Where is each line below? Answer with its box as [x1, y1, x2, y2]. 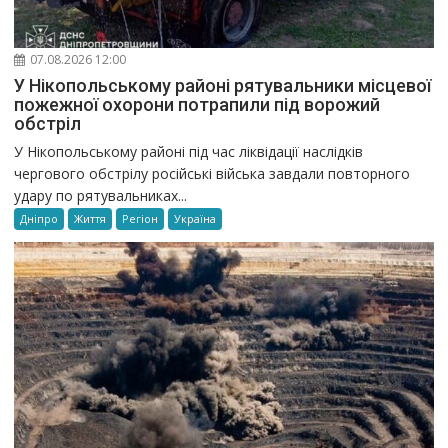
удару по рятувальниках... [14, 186, 188, 206]
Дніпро [20, 211, 59, 227]
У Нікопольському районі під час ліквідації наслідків [14, 142, 364, 162]
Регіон [122, 211, 159, 227]
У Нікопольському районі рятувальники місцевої [14, 75, 432, 97]
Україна [174, 211, 217, 227]
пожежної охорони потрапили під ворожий [14, 94, 381, 116]
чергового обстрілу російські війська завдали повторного [14, 164, 411, 184]
